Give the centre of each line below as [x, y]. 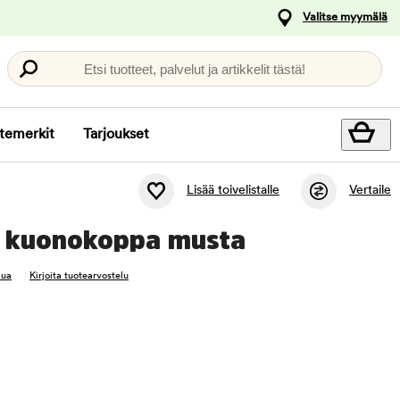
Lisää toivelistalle [233, 191]
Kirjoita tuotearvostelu [79, 276]
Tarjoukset [116, 135]
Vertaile [370, 191]
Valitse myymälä [345, 17]
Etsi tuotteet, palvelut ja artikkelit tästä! [195, 69]
